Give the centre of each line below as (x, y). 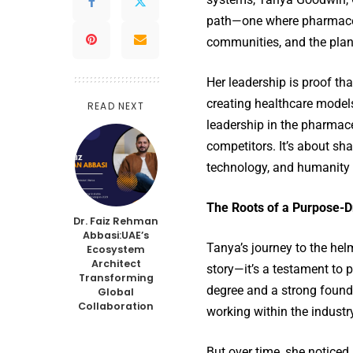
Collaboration (116, 306)
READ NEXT (116, 106)
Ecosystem (116, 249)
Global (116, 292)
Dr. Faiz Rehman (116, 221)
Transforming (116, 277)
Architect (116, 263)
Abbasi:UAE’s (116, 235)
